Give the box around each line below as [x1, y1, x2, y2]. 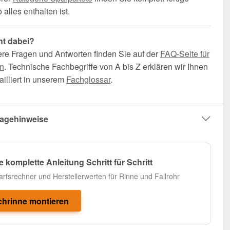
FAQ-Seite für [160, 48, 209, 60]
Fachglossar [66, 73, 110, 86]
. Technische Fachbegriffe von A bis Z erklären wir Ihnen [4, 61, 208, 73]
